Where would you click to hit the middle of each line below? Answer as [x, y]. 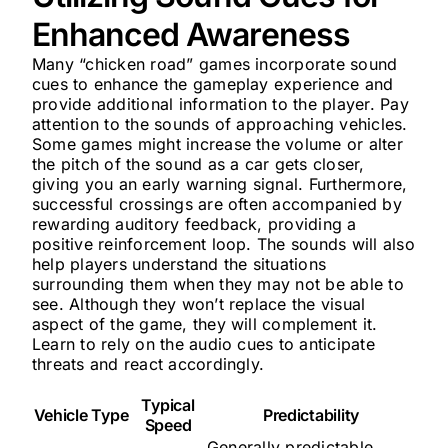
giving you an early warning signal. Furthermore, [219, 184]
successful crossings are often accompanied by [216, 204]
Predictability [311, 415]
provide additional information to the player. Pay [220, 104]
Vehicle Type [81, 415]
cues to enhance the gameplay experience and [212, 84]
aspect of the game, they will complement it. [204, 324]
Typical [168, 405]
